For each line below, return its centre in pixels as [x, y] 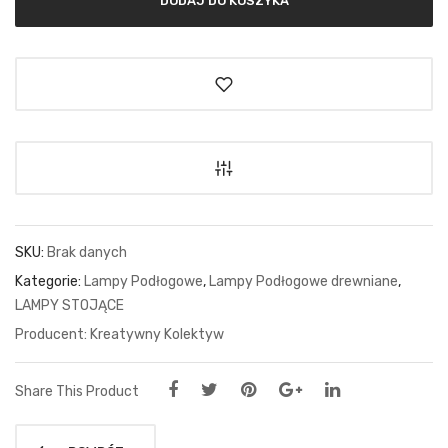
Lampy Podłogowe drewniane [303, 281]
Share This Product [77, 391]
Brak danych [87, 252]
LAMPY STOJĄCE [69, 305]
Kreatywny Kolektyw [157, 334]
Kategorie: [49, 281]
